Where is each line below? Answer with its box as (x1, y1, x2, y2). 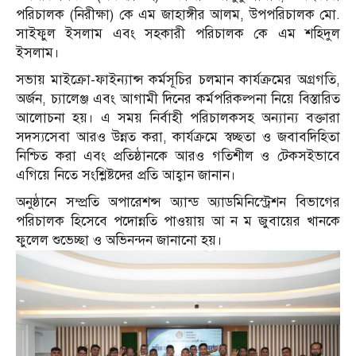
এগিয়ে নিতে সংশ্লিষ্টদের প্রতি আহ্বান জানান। (16, 167, 236, 184)
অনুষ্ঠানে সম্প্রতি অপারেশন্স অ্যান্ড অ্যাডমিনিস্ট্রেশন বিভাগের (16, 194, 340, 211)
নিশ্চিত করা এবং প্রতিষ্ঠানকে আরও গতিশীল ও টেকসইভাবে (16, 148, 340, 165)
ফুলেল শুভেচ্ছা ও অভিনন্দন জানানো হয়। (16, 232, 222, 250)
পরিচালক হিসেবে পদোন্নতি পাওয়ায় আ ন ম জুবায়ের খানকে (16, 213, 340, 230)
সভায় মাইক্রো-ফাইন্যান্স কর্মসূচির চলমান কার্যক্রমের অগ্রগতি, (16, 72, 340, 89)
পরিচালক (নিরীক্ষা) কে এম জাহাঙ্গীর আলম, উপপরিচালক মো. (16, 6, 340, 24)
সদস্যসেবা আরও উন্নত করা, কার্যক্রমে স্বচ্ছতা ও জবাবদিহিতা (16, 129, 340, 146)
